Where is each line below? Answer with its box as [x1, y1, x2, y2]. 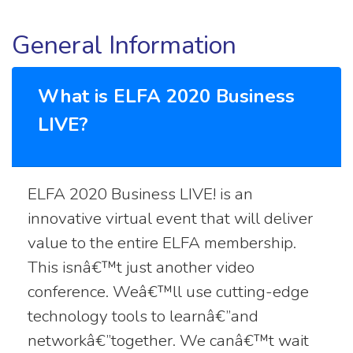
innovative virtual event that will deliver [28, 206, 313, 229]
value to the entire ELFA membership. [28, 231, 296, 254]
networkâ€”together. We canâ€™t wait [28, 329, 309, 351]
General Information [12, 28, 236, 62]
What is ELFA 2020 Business [38, 83, 295, 109]
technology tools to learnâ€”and [28, 304, 258, 327]
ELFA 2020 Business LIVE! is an [28, 182, 253, 205]
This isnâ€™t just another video [28, 255, 255, 278]
